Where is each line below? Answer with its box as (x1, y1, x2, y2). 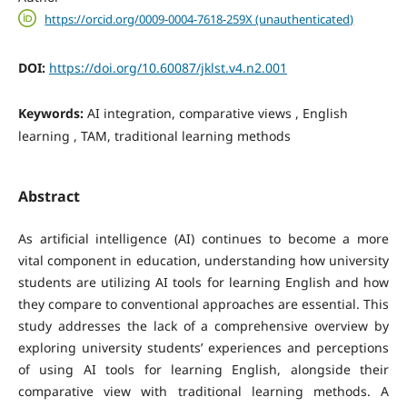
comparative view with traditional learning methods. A (17, 382, 390, 400)
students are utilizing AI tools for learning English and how (17, 273, 390, 291)
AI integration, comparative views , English (86, 104, 348, 123)
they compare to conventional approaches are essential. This (17, 294, 390, 313)
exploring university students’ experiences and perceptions (17, 338, 390, 356)
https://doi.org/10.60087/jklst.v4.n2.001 (48, 59, 287, 77)
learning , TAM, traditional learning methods (17, 127, 291, 145)
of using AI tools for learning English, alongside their (17, 360, 390, 378)
